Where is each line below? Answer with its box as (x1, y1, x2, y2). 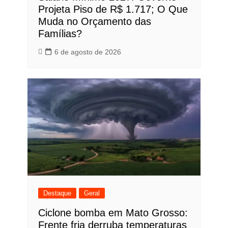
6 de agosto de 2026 (54, 47, 121, 56)
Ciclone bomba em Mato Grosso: (38, 207, 188, 219)
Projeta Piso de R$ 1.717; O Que (38, 3, 188, 15)
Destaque (43, 189, 71, 197)
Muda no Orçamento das (38, 15, 151, 27)
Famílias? (38, 27, 82, 39)
